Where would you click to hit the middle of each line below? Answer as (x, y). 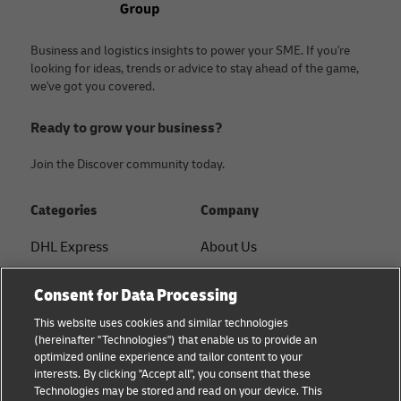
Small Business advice (98, 316)
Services (226, 282)
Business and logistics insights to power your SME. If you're (190, 51)
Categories (64, 211)
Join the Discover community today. (128, 165)
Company (230, 211)
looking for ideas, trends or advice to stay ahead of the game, (195, 69)
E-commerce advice (91, 350)
